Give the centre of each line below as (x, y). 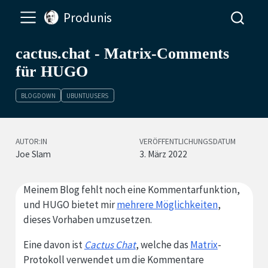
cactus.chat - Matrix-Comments (122, 54)
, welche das (163, 244)
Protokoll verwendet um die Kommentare (113, 259)
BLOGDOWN (38, 95)
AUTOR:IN (31, 142)
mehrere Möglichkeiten (167, 204)
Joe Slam (33, 154)
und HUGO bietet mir (70, 204)
